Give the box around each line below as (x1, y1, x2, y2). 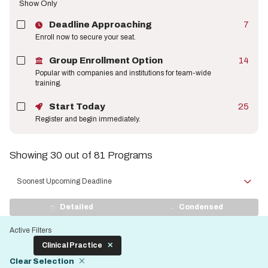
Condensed (179, 203, 223, 211)
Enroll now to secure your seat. (35, 33, 136, 41)
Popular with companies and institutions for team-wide (35, 69, 211, 77)
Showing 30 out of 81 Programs (10, 150, 153, 161)
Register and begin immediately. (35, 115, 141, 123)
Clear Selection (10, 257, 74, 266)
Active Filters (10, 226, 51, 234)
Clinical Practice (42, 241, 102, 249)
